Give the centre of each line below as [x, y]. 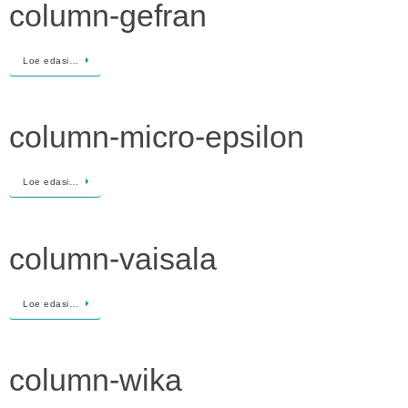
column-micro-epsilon [157, 137]
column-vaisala [113, 258]
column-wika [96, 380]
